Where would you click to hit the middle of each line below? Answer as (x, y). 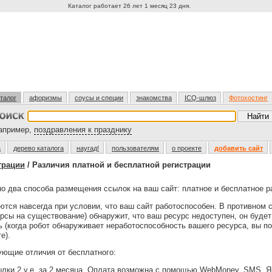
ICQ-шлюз (200, 98)
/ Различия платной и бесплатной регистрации (118, 165)
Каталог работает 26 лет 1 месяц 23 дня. (130, 6)
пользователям (135, 148)
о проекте (187, 148)
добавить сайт (239, 148)
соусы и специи (99, 98)
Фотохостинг (248, 98)
